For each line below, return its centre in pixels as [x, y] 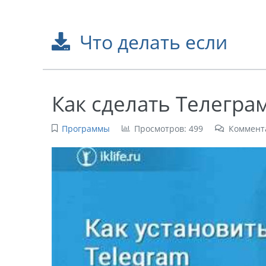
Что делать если [153, 42]
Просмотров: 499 [168, 129]
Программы [85, 129]
